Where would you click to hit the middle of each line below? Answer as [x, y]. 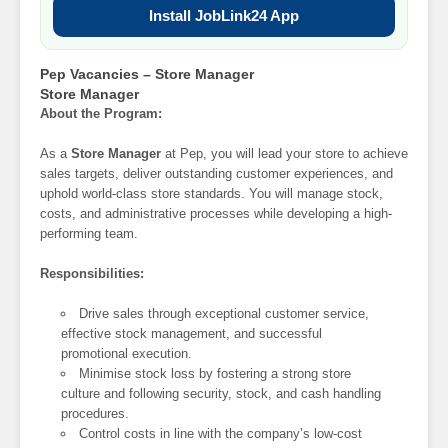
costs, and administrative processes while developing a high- [216, 214]
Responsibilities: [92, 274]
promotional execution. [127, 354]
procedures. [95, 414]
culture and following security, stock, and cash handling [221, 394]
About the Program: [101, 114]
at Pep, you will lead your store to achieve [284, 154]
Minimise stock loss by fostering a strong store [215, 374]
